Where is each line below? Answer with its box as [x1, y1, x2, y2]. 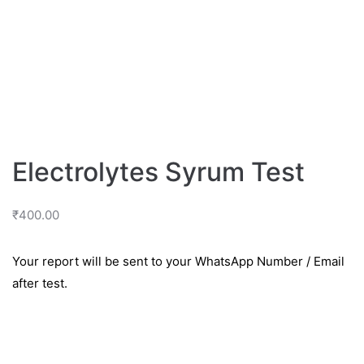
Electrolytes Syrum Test [12, 155, 305, 188]
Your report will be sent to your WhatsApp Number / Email [12, 253, 344, 269]
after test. [12, 275, 67, 291]
